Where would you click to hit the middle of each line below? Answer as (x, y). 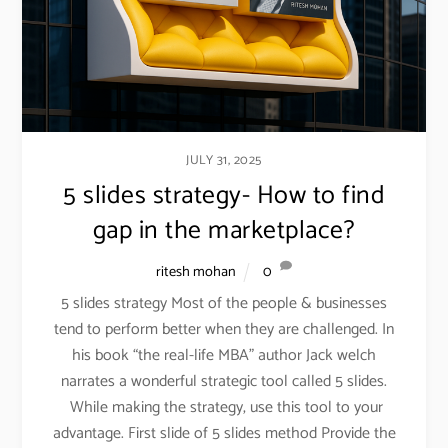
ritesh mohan (196, 271)
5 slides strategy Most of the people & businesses (224, 303)
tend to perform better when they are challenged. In (224, 329)
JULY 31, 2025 (224, 161)
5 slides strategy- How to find (224, 196)
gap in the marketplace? (224, 231)
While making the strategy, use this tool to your (224, 407)
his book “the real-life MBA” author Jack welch (224, 355)
